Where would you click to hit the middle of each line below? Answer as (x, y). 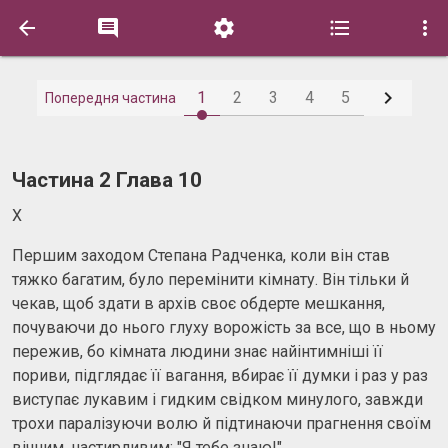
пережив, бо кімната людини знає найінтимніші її (197, 351)
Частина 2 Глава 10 (107, 180)
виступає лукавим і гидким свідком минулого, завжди (217, 399)
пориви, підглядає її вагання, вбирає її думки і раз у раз (220, 375)
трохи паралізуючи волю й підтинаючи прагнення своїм (221, 423)
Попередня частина (110, 98)
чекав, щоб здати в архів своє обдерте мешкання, (198, 303)
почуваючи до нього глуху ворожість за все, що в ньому (224, 327)
